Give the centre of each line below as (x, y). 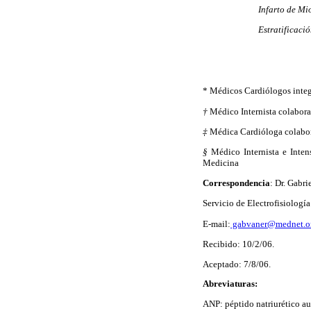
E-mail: (217, 224)
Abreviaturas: (230, 284)
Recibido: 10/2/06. (238, 244)
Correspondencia (236, 183)
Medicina (221, 163)
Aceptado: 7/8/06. (237, 264)
